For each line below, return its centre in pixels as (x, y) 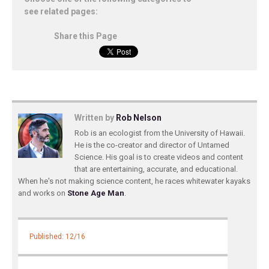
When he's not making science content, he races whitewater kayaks (134, 181)
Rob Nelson (139, 118)
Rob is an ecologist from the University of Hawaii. (160, 133)
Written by (95, 118)
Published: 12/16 (58, 237)
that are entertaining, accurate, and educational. (156, 169)
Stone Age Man (96, 193)
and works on (43, 193)
